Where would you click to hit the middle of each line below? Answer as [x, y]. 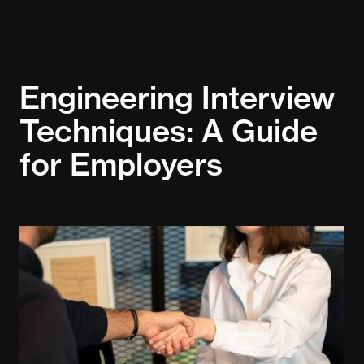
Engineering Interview [177, 98]
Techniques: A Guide [169, 131]
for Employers [121, 165]
